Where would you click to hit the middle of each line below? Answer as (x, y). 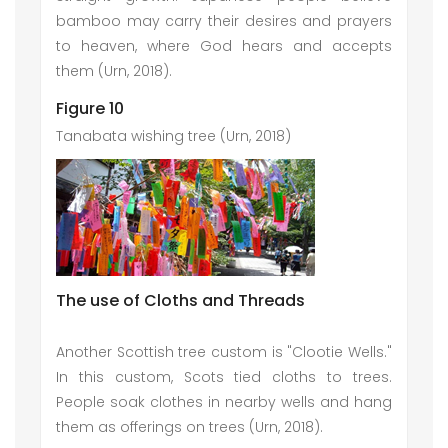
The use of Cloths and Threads (180, 300)
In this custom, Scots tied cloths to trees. (224, 377)
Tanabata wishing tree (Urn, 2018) (173, 136)
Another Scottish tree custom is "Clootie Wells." (224, 352)
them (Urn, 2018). (114, 71)
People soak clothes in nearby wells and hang (224, 402)
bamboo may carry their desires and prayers (224, 21)
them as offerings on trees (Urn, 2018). (189, 427)
